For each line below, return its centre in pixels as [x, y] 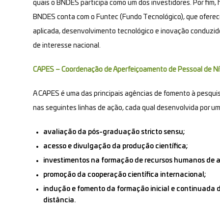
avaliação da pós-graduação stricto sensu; [114, 132]
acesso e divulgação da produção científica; [116, 146]
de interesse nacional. [67, 45]
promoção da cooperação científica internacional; [125, 175]
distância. [59, 200]
